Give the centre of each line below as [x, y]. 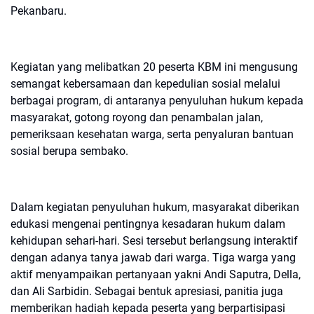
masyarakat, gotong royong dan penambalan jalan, [137, 118]
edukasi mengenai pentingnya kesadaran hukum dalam [148, 224]
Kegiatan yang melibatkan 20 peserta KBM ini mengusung [154, 67]
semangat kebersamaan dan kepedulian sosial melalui [145, 84]
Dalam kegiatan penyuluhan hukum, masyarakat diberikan [155, 207]
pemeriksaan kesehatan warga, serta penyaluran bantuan [152, 135]
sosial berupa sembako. [69, 151]
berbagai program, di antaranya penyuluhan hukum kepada [157, 101]
